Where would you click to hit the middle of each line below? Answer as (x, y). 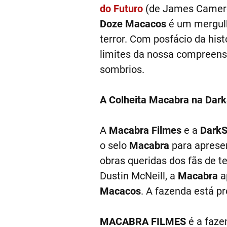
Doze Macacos (133, 24)
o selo (114, 145)
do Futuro (121, 9)
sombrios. (122, 69)
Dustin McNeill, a (139, 176)
